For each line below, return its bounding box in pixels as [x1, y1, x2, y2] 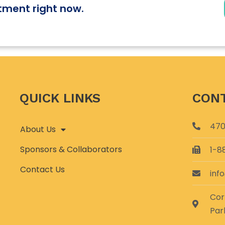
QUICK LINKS [20, 90, 101, 105]
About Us [20, 123, 56, 135]
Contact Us [20, 163, 65, 175]
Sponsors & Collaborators [20, 143, 123, 155]
